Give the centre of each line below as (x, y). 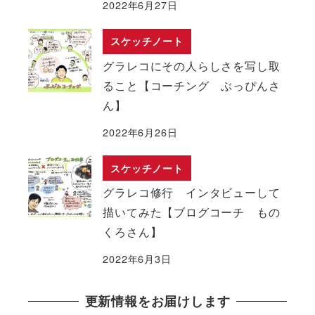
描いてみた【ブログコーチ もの (192, 212)
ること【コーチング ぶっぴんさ (192, 85)
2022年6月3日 (137, 258)
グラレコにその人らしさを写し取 (192, 65)
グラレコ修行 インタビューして (192, 192)
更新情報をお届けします (157, 301)
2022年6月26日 (140, 131)
